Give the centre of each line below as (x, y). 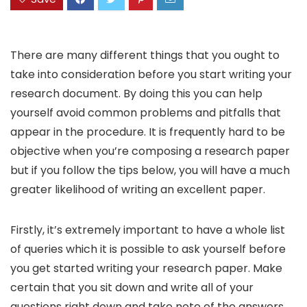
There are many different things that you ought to (145, 56)
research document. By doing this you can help (136, 94)
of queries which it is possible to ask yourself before (148, 249)
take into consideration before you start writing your (151, 75)
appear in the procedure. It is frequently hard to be (148, 132)
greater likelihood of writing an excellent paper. (138, 190)
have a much (254, 171)
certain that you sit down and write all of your (132, 288)
